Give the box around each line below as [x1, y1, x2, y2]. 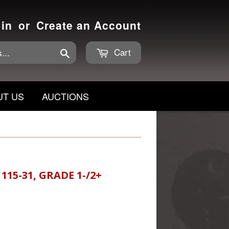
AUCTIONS [42, 89, 89, 103]
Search [69, 47, 94, 57]
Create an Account [36, 17, 141, 33]
